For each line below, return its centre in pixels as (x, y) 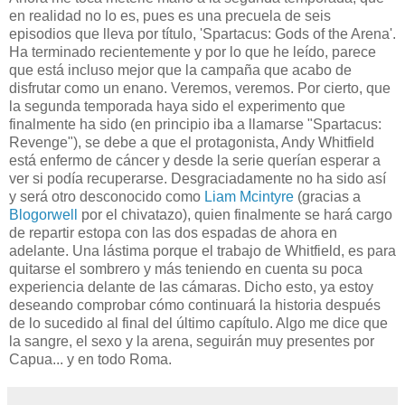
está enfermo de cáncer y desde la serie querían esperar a (195, 161)
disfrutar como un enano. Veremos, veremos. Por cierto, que (200, 89)
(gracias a (327, 197)
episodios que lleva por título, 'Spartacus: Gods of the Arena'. (202, 34)
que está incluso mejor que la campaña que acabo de (180, 71)
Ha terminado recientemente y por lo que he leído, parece (193, 52)
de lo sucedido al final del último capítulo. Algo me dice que (198, 324)
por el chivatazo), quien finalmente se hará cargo (235, 215)
